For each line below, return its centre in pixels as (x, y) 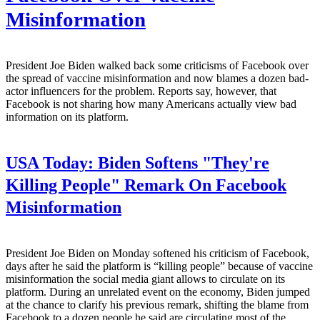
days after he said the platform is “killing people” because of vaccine (159, 266)
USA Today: (50, 163)
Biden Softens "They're (181, 163)
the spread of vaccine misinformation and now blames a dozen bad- (157, 79)
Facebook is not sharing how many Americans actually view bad (151, 104)
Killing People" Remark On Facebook (146, 185)
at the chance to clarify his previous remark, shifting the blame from (157, 305)
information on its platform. (67, 117)
